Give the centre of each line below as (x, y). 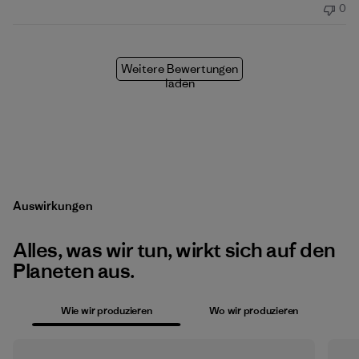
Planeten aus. (74, 271)
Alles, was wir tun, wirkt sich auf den (174, 250)
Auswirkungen (53, 206)
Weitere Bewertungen (179, 69)
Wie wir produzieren (106, 310)
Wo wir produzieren (254, 310)
